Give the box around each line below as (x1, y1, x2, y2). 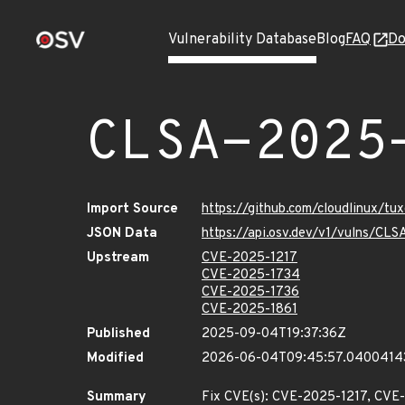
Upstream (87, 250, 149, 267)
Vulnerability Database (168, 31, 316, 49)
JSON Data (87, 225, 157, 242)
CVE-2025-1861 (202, 301, 297, 318)
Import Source (87, 201, 178, 218)
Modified (87, 350, 144, 367)
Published (87, 325, 150, 343)
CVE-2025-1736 (202, 284, 299, 301)
